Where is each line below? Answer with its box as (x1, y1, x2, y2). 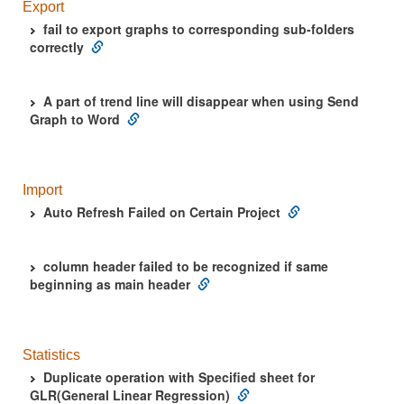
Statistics (23, 347, 80, 363)
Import (23, 182, 62, 197)
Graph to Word (30, 110, 120, 128)
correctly (30, 38, 84, 56)
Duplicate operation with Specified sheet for (43, 368, 315, 386)
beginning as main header (30, 275, 190, 293)
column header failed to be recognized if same (43, 257, 328, 275)
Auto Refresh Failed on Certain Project (43, 203, 280, 221)
